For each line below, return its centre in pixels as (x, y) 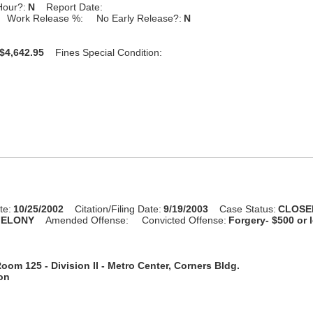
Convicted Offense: (184, 220)
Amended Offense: (87, 220)
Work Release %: (45, 18)
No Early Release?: (139, 18)
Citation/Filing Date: (118, 209)
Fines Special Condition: (109, 52)
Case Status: (248, 209)
